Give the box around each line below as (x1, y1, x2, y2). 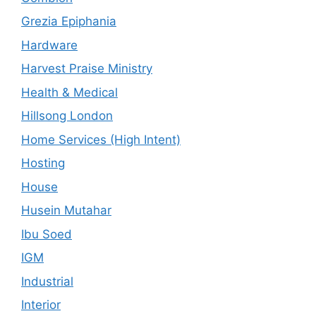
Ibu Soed (21, 226, 72, 241)
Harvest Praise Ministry (21, 61, 152, 76)
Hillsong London (21, 109, 113, 123)
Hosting (21, 156, 65, 171)
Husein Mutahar (21, 203, 111, 218)
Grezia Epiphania (21, 14, 116, 29)
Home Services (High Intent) (21, 132, 181, 147)
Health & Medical (21, 85, 118, 99)
